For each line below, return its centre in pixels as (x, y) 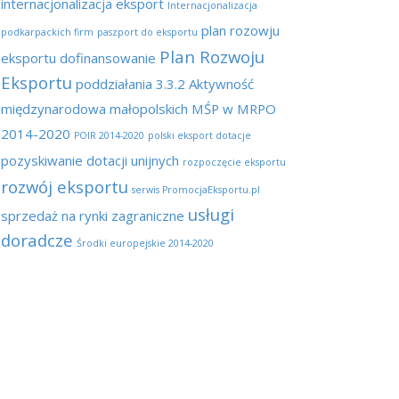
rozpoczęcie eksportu (234, 162)
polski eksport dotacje (199, 135)
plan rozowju (240, 30)
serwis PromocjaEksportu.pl (196, 190)
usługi (211, 214)
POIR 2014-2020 (109, 135)
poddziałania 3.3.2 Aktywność (165, 84)
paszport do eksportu (147, 32)
